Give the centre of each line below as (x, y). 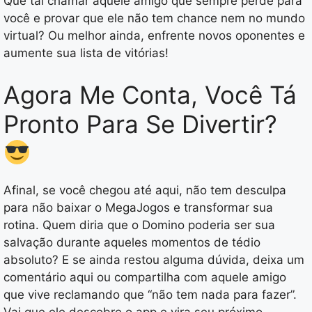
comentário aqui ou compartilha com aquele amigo (145, 277)
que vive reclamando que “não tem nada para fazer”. (150, 294)
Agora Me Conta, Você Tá (150, 94)
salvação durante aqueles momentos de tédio (132, 242)
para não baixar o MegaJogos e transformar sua (138, 207)
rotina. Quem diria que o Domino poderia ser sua (139, 225)
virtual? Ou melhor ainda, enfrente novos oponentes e (154, 36)
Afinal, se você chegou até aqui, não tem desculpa (145, 190)
